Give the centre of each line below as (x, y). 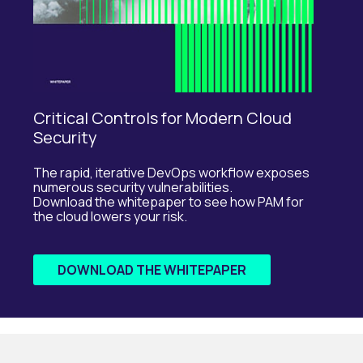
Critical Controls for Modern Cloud (163, 117)
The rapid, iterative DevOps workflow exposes (172, 173)
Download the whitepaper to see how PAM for (169, 202)
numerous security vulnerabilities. (133, 188)
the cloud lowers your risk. (111, 217)
